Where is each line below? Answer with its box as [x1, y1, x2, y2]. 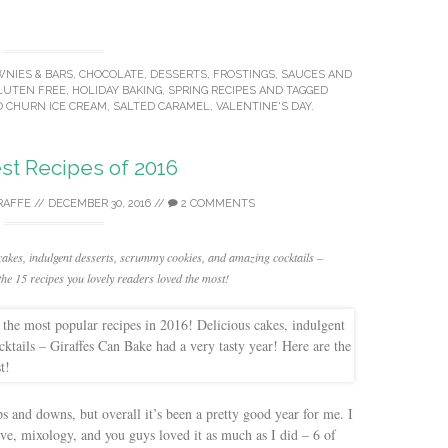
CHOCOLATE [79, 67, 144, 81]
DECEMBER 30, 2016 [47, 197, 151, 210]
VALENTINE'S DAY [216, 99, 311, 113]
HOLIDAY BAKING [72, 83, 162, 97]
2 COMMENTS [177, 197, 255, 210]
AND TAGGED [256, 83, 328, 97]
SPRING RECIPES [168, 83, 256, 97]
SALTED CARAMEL [113, 99, 210, 113]
